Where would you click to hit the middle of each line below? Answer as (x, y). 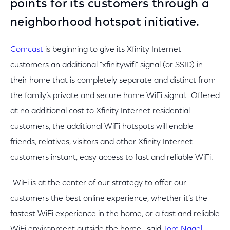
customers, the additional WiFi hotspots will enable (102, 127)
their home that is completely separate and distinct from (113, 81)
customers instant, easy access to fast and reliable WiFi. (112, 158)
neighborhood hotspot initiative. (105, 23)
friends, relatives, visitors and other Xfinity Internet (101, 142)
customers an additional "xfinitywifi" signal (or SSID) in (107, 65)
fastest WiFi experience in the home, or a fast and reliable (115, 214)
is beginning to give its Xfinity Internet (112, 50)
